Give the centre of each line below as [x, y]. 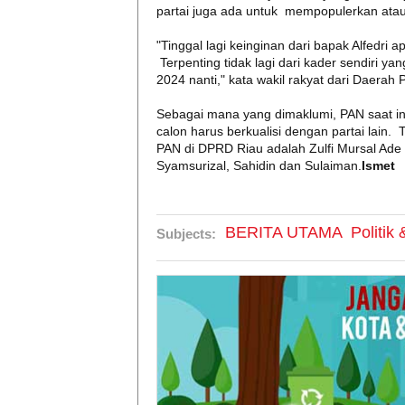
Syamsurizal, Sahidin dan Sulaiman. [259, 165]
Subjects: [186, 234]
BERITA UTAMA [284, 232]
